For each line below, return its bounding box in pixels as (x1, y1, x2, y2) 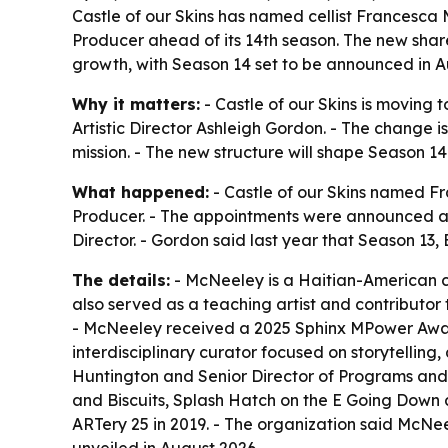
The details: (72, 270, 170, 290)
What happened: (72, 182, 209, 202)
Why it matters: (72, 94, 200, 114)
